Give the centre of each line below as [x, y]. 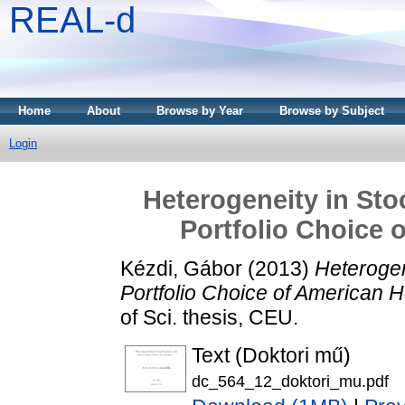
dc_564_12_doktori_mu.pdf [290, 381]
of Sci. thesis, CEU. [209, 317]
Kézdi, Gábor [181, 268]
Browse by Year [200, 111]
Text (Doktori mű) [271, 356]
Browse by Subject [332, 111]
